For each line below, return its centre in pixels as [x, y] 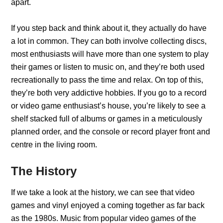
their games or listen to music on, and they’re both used [108, 67]
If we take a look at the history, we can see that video [103, 192]
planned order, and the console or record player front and [111, 131]
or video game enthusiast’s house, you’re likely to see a [109, 106]
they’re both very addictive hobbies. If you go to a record [109, 93]
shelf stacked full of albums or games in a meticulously [107, 118]
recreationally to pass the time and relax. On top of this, [107, 80]
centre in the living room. [54, 144]
